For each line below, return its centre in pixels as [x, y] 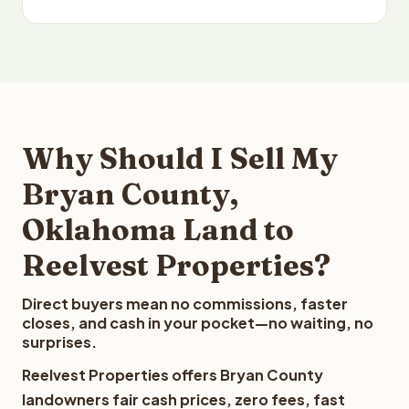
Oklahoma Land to [158, 230]
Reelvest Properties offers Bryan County [173, 375]
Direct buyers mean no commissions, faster [185, 304]
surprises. [59, 342]
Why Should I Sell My [180, 158]
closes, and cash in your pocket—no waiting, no [198, 323]
